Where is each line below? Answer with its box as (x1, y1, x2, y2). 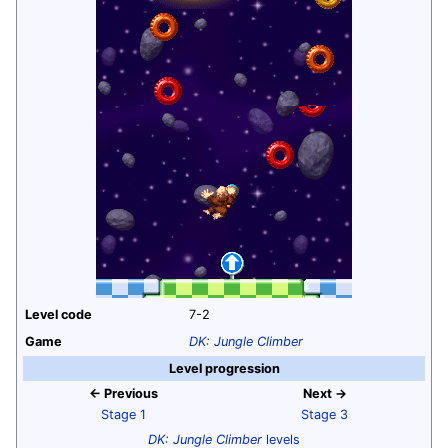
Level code (25, 306, 92, 322)
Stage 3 (301, 406, 348, 422)
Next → (302, 385, 347, 401)
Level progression (168, 360, 280, 376)
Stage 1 (101, 406, 146, 422)
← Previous (89, 385, 158, 401)
